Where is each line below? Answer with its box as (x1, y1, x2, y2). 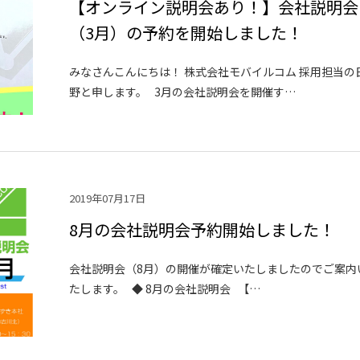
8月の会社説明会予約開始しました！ (69, 217, 336, 241)
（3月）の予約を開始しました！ (69, 21, 304, 44)
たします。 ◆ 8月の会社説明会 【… (69, 280, 261, 297)
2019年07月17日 (69, 190, 146, 206)
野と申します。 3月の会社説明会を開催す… (69, 84, 297, 100)
